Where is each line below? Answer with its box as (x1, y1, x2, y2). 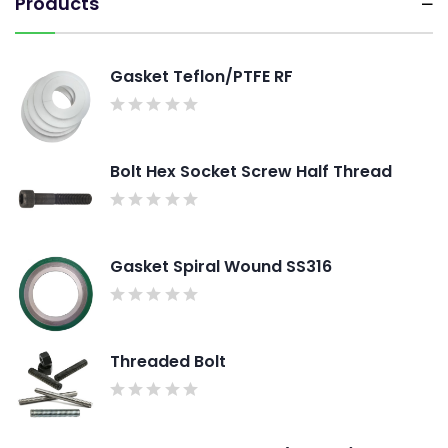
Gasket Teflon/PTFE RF (110, 64, 293, 88)
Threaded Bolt (110, 349, 226, 373)
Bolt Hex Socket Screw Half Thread (110, 159, 392, 183)
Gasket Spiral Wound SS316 (110, 254, 332, 278)
